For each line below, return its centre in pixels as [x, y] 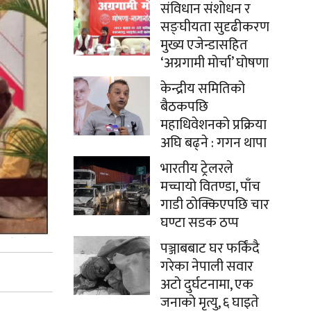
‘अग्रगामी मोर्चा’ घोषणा [215, 64]
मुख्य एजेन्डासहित [204, 45]
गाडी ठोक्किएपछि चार [215, 205]
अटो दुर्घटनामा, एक [207, 285]
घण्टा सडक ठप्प [200, 223]
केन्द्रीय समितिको [203, 89]
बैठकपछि [184, 107]
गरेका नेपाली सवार [207, 267]
